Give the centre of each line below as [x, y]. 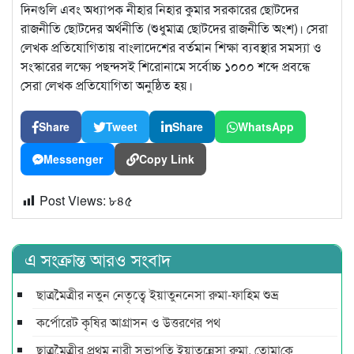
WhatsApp [266, 127]
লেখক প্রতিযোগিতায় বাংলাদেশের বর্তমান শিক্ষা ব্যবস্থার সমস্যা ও [171, 47]
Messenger [73, 159]
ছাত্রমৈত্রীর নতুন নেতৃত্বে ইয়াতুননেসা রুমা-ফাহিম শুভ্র [158, 295]
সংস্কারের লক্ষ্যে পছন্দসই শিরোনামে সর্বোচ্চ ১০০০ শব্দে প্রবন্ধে [166, 66]
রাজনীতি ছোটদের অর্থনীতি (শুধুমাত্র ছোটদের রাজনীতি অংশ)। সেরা [174, 28]
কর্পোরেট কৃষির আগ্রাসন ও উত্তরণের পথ [128, 322]
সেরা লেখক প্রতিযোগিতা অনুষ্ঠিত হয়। [107, 85]
